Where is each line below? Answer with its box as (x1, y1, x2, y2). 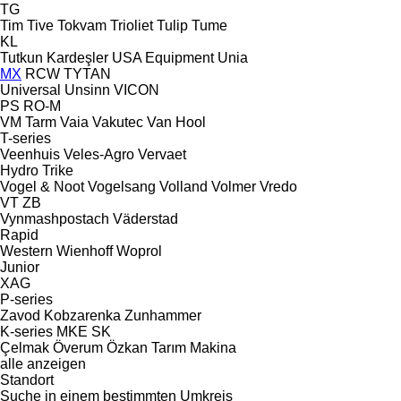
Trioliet (110, 17, 153, 33)
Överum (53, 339, 103, 355)
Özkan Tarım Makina (107, 339, 236, 355)
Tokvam (57, 17, 107, 33)
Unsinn (64, 81, 110, 98)
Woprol (116, 243, 162, 259)
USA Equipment (112, 49, 214, 65)
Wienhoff (56, 243, 113, 259)
